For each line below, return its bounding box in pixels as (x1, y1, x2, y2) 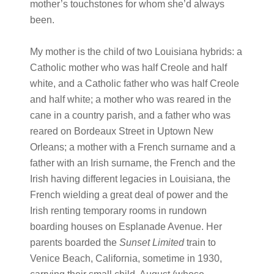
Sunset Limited (119, 237, 184, 248)
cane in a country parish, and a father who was (29, 110, 231, 120)
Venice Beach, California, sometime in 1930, (29, 253, 222, 264)
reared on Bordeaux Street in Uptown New (29, 126, 213, 136)
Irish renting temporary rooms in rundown (29, 206, 207, 216)
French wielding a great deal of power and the (29, 190, 228, 200)
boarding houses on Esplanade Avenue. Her (29, 221, 222, 232)
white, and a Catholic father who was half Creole (29, 78, 239, 89)
